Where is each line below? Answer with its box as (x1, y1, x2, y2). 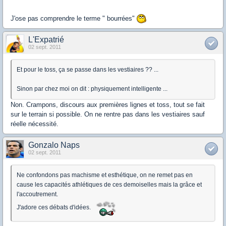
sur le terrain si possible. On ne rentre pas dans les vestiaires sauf (11, 110, 205, 119)
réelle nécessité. (11, 120, 59, 128)
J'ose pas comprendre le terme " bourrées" (11, 14, 137, 22)
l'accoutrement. (17, 191, 58, 198)
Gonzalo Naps (28, 141, 80, 150)
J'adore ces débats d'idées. (17, 203, 91, 211)
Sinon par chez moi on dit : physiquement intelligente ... (17, 85, 167, 93)
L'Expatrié (28, 35, 64, 44)
